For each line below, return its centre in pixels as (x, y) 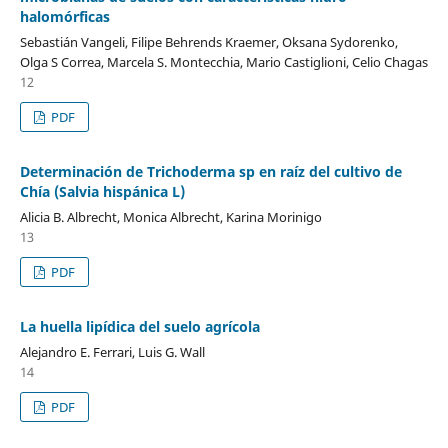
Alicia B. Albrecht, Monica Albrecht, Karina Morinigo (170, 216)
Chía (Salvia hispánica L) (102, 191)
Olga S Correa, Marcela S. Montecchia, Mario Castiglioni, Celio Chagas (223, 61)
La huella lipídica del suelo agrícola (139, 326)
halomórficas (64, 16)
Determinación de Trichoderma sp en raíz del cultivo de (210, 171)
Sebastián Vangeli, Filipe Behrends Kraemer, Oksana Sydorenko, (208, 41)
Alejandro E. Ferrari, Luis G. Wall (112, 351)
